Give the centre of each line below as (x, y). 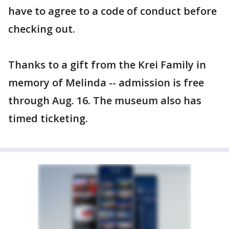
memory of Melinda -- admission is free (106, 82)
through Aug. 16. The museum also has (105, 100)
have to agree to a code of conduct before (112, 11)
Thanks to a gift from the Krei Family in (107, 64)
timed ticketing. (48, 118)
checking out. (42, 29)
